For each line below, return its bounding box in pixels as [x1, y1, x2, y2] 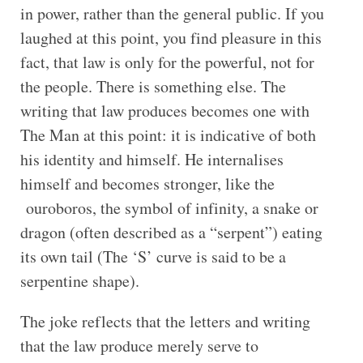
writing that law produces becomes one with [19, 99, 310, 122]
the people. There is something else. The [19, 75, 286, 97]
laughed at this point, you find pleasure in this [19, 26, 322, 49]
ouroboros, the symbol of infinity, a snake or [19, 196, 318, 219]
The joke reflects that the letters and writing [19, 310, 310, 332]
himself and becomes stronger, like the [19, 172, 275, 194]
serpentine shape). [19, 269, 139, 292]
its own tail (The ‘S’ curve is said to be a [19, 245, 286, 267]
